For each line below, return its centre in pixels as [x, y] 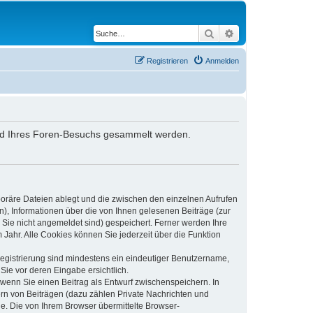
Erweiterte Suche [271, 33]
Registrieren [167, 61]
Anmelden [222, 61]
